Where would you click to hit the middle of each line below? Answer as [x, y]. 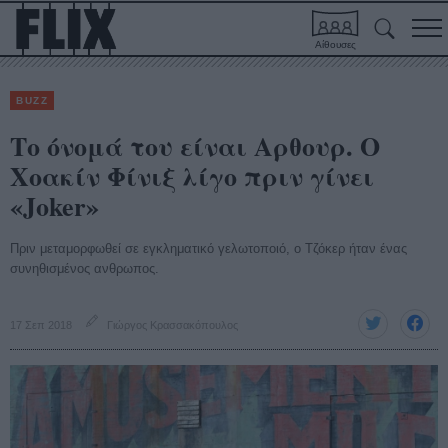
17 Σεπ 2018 [41, 325]
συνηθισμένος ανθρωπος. [84, 268]
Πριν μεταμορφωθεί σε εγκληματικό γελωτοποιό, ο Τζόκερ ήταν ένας [208, 248]
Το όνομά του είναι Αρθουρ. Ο [195, 146]
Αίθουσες [335, 44]
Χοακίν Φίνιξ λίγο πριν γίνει [192, 176]
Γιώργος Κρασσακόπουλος [172, 325]
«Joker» [54, 206]
